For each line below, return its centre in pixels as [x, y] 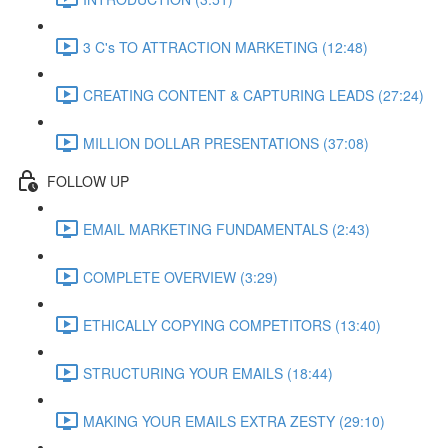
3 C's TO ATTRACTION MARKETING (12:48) [225, 46]
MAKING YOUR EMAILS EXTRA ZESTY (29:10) [234, 420]
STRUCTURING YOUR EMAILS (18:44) [208, 372]
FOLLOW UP [88, 180]
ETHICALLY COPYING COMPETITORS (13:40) [232, 324]
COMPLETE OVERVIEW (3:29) [180, 276]
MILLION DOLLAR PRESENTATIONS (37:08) [226, 142]
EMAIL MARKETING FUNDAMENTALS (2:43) [226, 228]
